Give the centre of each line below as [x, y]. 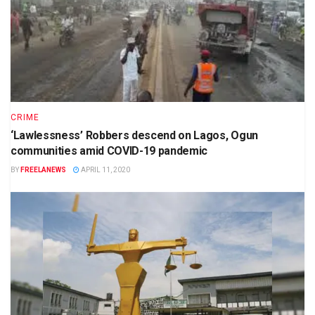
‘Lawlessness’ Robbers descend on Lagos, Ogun [134, 136]
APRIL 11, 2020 [105, 170]
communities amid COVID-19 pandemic [109, 151]
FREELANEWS [43, 170]
